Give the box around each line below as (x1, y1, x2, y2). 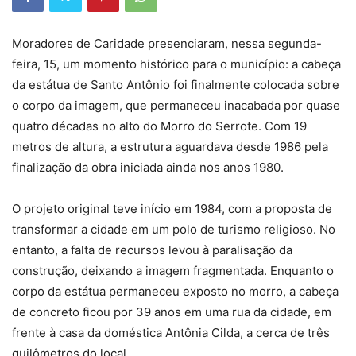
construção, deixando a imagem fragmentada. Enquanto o (12, 263, 334, 278)
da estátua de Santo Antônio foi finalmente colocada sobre (12, 77, 339, 92)
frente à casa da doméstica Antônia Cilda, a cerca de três (12, 325, 330, 340)
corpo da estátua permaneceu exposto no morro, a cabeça (12, 284, 339, 299)
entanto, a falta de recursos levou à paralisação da (12, 242, 292, 257)
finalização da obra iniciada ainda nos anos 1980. (12, 160, 284, 175)
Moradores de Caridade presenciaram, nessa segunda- (12, 36, 322, 51)
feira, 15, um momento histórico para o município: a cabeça (12, 56, 341, 72)
